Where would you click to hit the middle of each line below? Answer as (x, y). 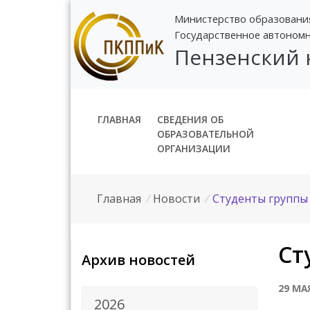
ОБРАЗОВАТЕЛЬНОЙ (205, 134)
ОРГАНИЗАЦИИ (193, 148)
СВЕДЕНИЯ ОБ (190, 119)
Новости (177, 198)
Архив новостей (138, 259)
